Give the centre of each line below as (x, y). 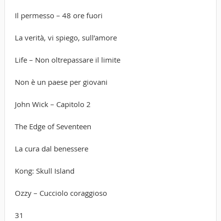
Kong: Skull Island (44, 170)
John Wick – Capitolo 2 (53, 104)
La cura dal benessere (51, 148)
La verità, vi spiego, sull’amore (66, 37)
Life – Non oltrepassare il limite (67, 59)
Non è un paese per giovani (61, 82)
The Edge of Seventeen (53, 126)
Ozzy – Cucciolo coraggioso (61, 193)
